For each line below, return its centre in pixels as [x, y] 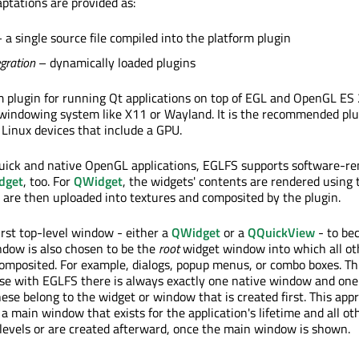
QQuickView [281, 232]
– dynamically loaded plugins [115, 62]
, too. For [48, 181]
